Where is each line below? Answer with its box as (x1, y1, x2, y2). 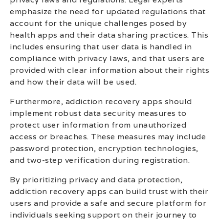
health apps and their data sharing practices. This (10, 29, 208, 40)
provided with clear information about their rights (10, 65, 209, 75)
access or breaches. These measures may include (10, 131, 206, 142)
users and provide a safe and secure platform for (10, 197, 206, 208)
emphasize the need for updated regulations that (10, 6, 206, 17)
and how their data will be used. (10, 76, 136, 87)
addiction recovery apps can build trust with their (10, 186, 208, 197)
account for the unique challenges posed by (10, 18, 187, 28)
